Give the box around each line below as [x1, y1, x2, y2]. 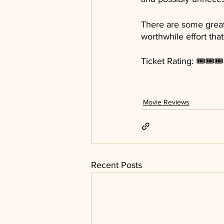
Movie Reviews [143, 97, 189, 106]
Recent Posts [91, 159, 142, 170]
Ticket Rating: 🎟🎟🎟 [141, 55, 223, 66]
